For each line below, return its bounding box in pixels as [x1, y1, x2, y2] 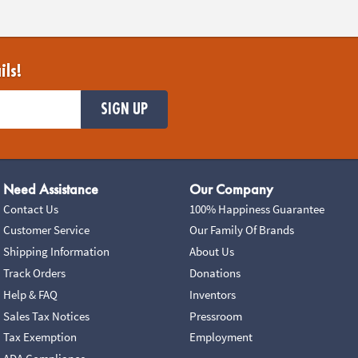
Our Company [189, 179, 274, 199]
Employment [189, 329, 253, 345]
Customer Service [2, 222, 89, 238]
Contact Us [2, 201, 58, 217]
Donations [189, 265, 241, 280]
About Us [189, 244, 235, 260]
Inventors [189, 286, 237, 302]
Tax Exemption [2, 329, 77, 345]
